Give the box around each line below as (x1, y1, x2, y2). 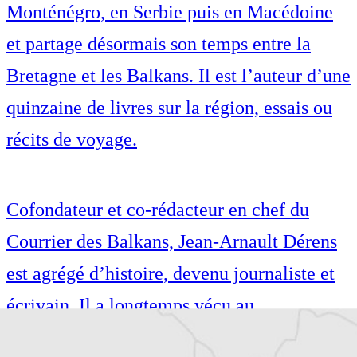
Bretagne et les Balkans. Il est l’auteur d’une (6, 65, 351, 87)
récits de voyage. (6, 129, 137, 151)
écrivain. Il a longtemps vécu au (6, 295, 254, 316)
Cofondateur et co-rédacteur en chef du (6, 199, 309, 221)
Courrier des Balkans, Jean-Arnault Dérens (6, 231, 337, 253)
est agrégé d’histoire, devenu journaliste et (6, 263, 335, 284)
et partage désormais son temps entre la (6, 33, 311, 55)
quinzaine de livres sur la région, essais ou (6, 97, 332, 119)
